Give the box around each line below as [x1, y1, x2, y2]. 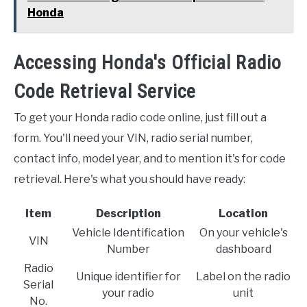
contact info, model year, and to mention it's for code [14, 151, 286, 165]
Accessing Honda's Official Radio [14, 51, 282, 74]
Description [95, 206, 161, 220]
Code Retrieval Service [14, 79, 196, 103]
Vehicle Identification [72, 225, 184, 239]
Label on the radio [196, 269, 291, 283]
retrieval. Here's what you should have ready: [14, 172, 245, 186]
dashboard [215, 242, 271, 256]
